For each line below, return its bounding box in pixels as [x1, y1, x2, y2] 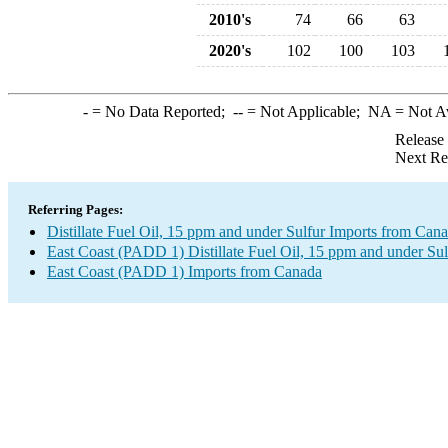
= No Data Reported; [87, 103, 233, 120]
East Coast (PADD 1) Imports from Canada [47, 263, 322, 280]
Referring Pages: [28, 202, 123, 217]
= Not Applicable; [242, 103, 368, 120]
